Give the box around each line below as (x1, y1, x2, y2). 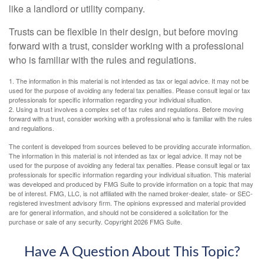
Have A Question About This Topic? (24, 245, 240, 259)
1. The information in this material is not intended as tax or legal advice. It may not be (9, 75, 249, 85)
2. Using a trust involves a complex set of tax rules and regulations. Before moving (9, 104, 243, 114)
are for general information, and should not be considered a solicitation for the (9, 207, 228, 217)
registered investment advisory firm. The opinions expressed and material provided (9, 197, 246, 207)
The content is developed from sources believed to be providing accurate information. (9, 141, 252, 151)
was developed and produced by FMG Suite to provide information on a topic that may (9, 179, 253, 189)
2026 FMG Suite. (134, 216, 182, 226)
